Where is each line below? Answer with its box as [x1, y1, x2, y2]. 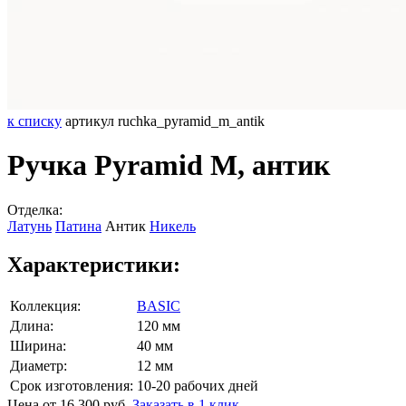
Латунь [7, 217, 52, 234]
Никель [150, 217, 196, 234]
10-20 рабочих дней [137, 377, 258, 393]
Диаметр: [10, 357, 67, 373]
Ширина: [10, 337, 66, 353]
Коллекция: [10, 297, 81, 314]
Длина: [10, 317, 53, 333]
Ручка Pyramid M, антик [7, 149, 330, 182]
